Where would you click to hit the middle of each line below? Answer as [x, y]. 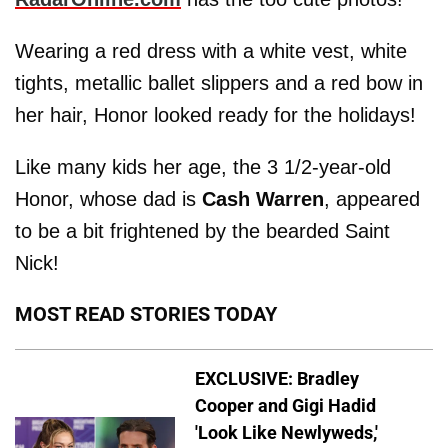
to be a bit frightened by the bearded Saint [202, 230]
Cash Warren [263, 198]
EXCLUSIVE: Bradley [277, 378]
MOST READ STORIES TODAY [146, 313]
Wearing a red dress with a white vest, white [211, 50]
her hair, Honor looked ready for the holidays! [215, 114]
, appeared [372, 198]
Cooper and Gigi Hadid [285, 405]
